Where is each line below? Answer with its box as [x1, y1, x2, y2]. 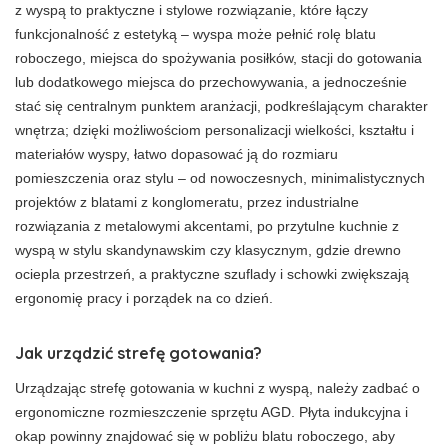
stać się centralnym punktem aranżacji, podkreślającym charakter [15, 97, 428, 114]
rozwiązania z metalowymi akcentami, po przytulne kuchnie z [15, 217, 399, 234]
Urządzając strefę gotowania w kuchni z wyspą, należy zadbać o [15, 379, 420, 396]
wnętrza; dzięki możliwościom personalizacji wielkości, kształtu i [15, 121, 414, 138]
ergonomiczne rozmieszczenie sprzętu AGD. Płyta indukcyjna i [15, 403, 408, 420]
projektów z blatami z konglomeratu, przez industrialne [15, 193, 359, 210]
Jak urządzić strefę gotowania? [15, 342, 262, 363]
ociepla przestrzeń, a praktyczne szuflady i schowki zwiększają [15, 265, 409, 282]
